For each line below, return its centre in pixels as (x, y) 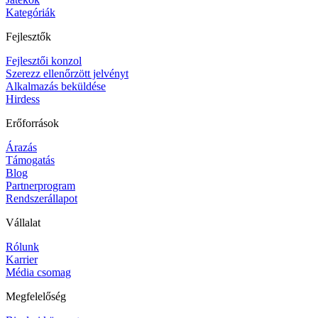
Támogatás (30, 160)
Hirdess (23, 99)
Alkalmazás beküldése (56, 86)
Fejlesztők (28, 36)
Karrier (22, 259)
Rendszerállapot (42, 198)
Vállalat (23, 222)
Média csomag (38, 272)
